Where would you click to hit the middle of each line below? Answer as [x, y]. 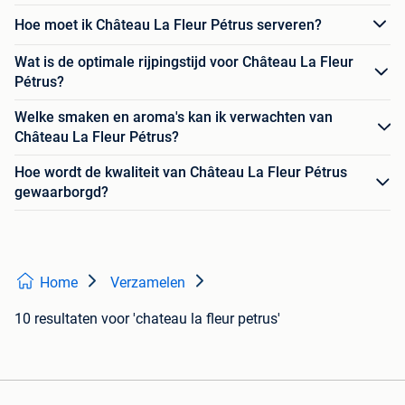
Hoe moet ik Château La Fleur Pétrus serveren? [168, 24]
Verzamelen [148, 283]
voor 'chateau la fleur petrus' [191, 319]
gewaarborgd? [61, 192]
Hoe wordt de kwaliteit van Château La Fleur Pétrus [181, 172]
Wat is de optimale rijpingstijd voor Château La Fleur [184, 62]
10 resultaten [56, 319]
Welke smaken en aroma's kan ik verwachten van [174, 117]
